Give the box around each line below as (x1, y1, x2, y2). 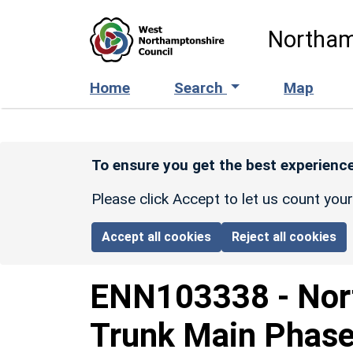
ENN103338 (90, 277, 269, 316)
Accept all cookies (102, 229, 212, 244)
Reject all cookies (232, 229, 337, 244)
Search (174, 78, 227, 97)
